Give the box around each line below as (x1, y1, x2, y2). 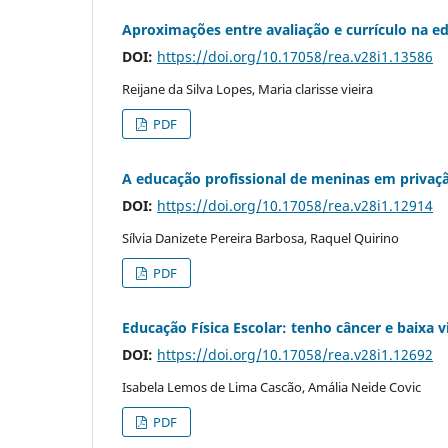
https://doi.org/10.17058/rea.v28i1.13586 (157, 46, 433, 66)
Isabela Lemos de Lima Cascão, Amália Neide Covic (122, 377, 421, 396)
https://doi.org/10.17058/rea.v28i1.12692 (157, 344, 433, 364)
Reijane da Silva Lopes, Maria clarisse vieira (122, 79, 373, 98)
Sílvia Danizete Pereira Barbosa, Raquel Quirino (122, 228, 399, 247)
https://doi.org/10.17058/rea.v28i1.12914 (157, 195, 433, 215)
